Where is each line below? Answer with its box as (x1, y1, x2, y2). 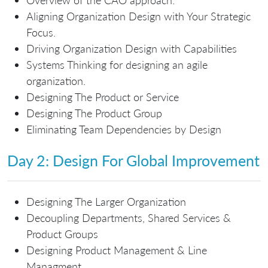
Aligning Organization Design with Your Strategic (26, 9, 251, 23)
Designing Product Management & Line (26, 243, 207, 257)
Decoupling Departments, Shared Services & (26, 211, 231, 224)
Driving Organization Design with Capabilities (26, 41, 237, 55)
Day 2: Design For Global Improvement (7, 151, 260, 169)
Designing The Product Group (26, 106, 162, 120)
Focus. (26, 25, 56, 39)
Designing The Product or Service (26, 90, 179, 103)
